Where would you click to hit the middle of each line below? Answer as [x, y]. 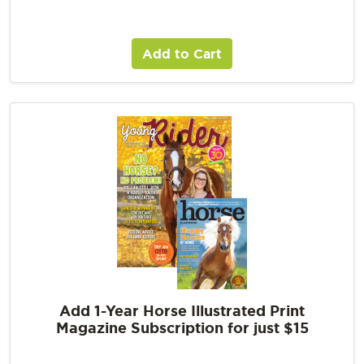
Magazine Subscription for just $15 [182, 327]
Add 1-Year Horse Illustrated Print [182, 310]
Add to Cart [182, 53]
